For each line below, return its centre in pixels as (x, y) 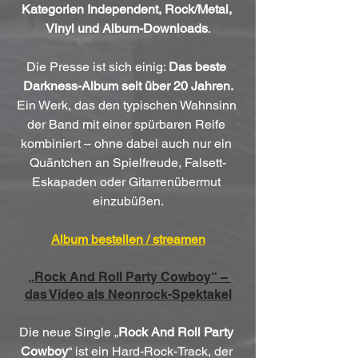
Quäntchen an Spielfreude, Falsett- (128, 162)
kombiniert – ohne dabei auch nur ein (128, 143)
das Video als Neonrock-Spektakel (128, 294)
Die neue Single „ (69, 332)
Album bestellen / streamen (128, 239)
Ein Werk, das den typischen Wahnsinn (128, 105)
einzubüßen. (128, 201)
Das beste (199, 66)
